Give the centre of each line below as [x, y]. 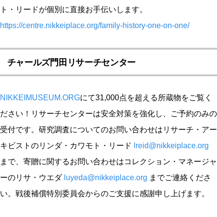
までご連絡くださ [179, 177]
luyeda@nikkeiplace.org [106, 177]
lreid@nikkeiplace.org [171, 145]
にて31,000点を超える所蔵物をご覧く [146, 97]
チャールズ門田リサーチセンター [71, 62]
